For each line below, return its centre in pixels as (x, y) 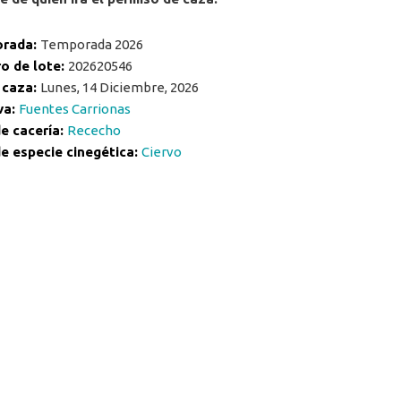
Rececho (94, 130)
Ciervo (162, 151)
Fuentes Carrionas (75, 108)
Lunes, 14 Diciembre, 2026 (119, 87)
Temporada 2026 (92, 44)
